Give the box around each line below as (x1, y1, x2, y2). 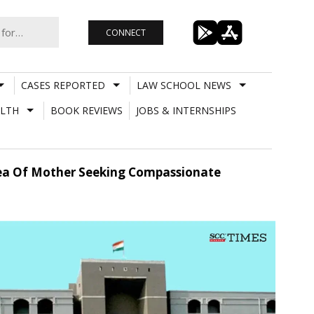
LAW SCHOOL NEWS (136, 78, 231, 92)
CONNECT (105, 26, 146, 39)
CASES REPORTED (20, 78, 105, 92)
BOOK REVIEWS (50, 103, 123, 117)
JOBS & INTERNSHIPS (135, 103, 236, 117)
